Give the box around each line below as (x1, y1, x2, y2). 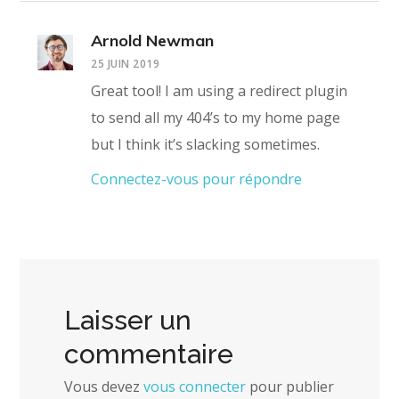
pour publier (246, 377, 335, 397)
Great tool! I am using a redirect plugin (91, 81, 348, 102)
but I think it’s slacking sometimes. (91, 134, 321, 155)
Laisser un (64, 305, 192, 337)
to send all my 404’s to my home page (91, 108, 341, 128)
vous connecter (143, 377, 247, 397)
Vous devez (64, 377, 144, 397)
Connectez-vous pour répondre (91, 169, 303, 190)
